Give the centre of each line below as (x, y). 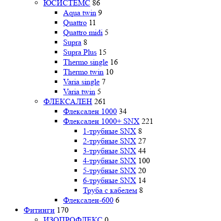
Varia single (81, 81)
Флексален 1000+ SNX (101, 121)
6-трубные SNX (110, 180)
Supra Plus (80, 52)
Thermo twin (83, 72)
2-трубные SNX (110, 141)
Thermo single (86, 62)
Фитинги (39, 210)
